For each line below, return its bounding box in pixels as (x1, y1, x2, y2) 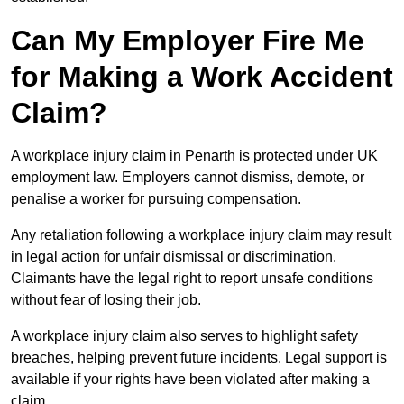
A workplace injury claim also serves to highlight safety (11, 328, 358, 344)
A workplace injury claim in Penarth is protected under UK (11, 148, 378, 164)
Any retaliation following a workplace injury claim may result (11, 227, 391, 243)
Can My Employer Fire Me (11, 24, 364, 58)
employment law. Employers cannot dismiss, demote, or (11, 170, 364, 186)
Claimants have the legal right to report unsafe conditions (11, 271, 373, 287)
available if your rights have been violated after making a (11, 372, 370, 388)
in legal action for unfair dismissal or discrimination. (11, 249, 336, 265)
